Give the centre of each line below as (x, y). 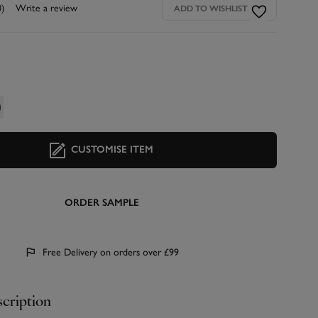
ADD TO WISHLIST (210, 9)
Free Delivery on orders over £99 (105, 252)
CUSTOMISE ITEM (113, 150)
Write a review (46, 9)
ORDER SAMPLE (102, 202)
